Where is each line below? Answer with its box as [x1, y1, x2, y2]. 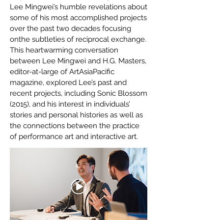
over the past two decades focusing [10, 24, 131, 33]
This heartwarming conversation [10, 46, 118, 55]
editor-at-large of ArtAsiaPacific [10, 67, 114, 76]
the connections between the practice [10, 121, 139, 130]
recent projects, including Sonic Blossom [10, 89, 147, 98]
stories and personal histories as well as [10, 110, 143, 119]
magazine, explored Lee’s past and [10, 78, 127, 87]
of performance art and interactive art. [10, 132, 138, 141]
